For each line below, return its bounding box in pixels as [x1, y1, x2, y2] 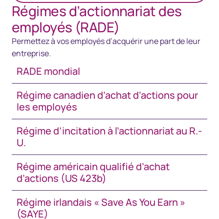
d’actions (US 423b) [17, 172, 107, 185]
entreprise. [12, 48, 51, 59]
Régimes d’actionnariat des [12, 1, 182, 20]
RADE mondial [17, 65, 80, 78]
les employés [17, 100, 77, 113]
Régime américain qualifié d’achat [17, 160, 170, 173]
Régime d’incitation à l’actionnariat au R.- [17, 124, 202, 137]
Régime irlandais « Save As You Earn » [17, 196, 185, 209]
